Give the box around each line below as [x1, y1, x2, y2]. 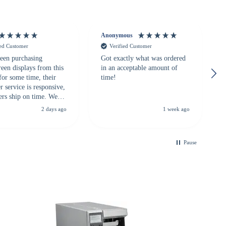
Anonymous [100, 32, 133, 39]
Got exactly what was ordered [100, 54, 186, 62]
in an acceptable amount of [100, 64, 178, 72]
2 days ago [41, 106, 67, 112]
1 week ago [163, 106, 190, 112]
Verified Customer [109, 43, 152, 49]
